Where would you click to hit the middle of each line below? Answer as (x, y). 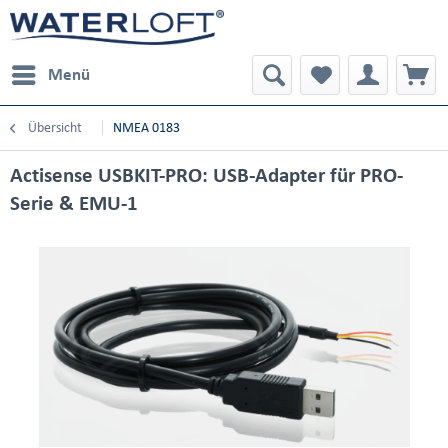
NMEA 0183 (146, 127)
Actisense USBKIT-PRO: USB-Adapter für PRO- (206, 175)
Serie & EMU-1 (74, 203)
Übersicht (55, 127)
